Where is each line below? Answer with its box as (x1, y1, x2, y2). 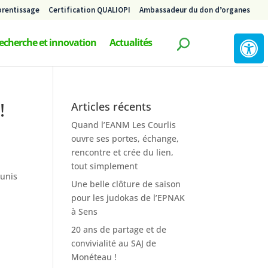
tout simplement (71, 160, 138, 172)
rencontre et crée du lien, (71, 147, 174, 158)
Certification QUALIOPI (48, 4, 130, 15)
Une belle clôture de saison (71, 178, 181, 190)
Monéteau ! (71, 251, 117, 263)
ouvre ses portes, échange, (71, 133, 179, 144)
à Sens (71, 206, 98, 217)
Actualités (109, 35, 152, 49)
